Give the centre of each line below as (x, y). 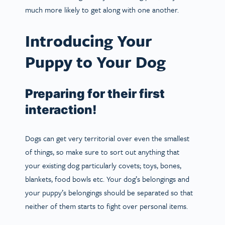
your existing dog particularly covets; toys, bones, (103, 165)
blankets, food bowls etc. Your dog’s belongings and (107, 179)
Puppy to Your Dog (99, 62)
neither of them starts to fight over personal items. (109, 206)
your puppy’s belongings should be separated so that (109, 192)
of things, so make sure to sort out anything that (102, 151)
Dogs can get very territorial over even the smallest (107, 138)
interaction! (64, 109)
